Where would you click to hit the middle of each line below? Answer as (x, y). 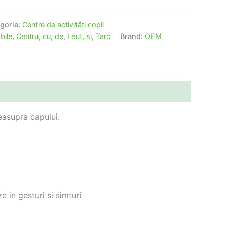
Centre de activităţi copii (63, 25)
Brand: (133, 36)
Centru (27, 36)
